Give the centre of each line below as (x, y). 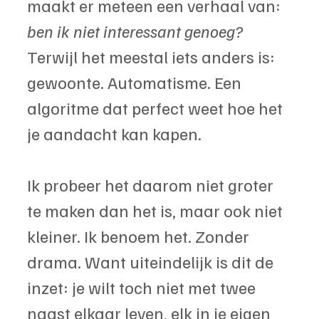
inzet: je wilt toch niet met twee (143, 287)
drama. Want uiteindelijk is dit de (152, 261)
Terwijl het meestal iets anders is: (153, 56)
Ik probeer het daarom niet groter (152, 184)
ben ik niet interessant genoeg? (135, 30)
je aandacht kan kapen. (114, 133)
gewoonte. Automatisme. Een (136, 82)
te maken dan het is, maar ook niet (157, 210)
